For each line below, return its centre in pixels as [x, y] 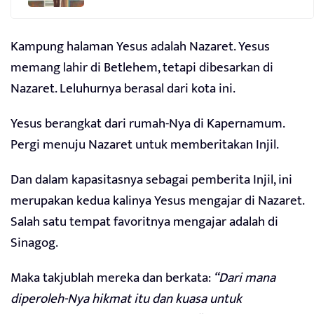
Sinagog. [34, 243]
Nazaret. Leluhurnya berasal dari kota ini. [123, 89]
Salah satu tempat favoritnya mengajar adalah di [144, 222]
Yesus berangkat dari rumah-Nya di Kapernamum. [148, 124]
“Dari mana [244, 278]
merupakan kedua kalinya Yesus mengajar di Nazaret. [157, 201]
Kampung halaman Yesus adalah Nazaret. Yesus [140, 47]
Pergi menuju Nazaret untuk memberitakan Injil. [145, 145]
